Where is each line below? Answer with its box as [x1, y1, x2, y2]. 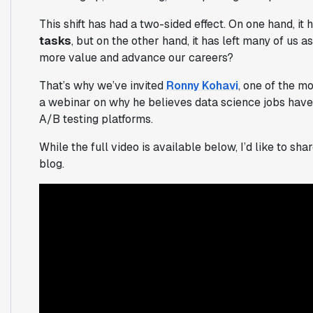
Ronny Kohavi [166, 78, 238, 93]
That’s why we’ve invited [38, 78, 166, 93]
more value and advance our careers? [38, 50, 233, 65]
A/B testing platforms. [38, 111, 153, 126]
